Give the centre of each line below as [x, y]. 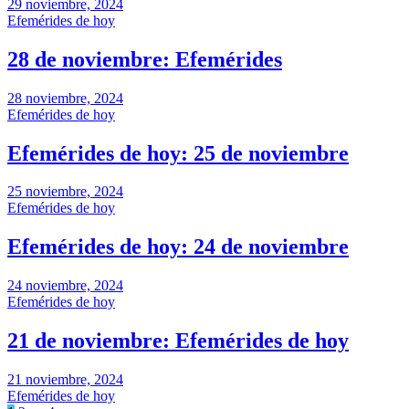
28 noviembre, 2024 [65, 98]
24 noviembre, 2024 [65, 286]
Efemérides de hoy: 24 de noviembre [178, 247]
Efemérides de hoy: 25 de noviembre [178, 153]
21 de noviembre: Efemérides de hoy [178, 341]
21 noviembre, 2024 [65, 380]
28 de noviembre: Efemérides [145, 59]
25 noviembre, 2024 [65, 192]
